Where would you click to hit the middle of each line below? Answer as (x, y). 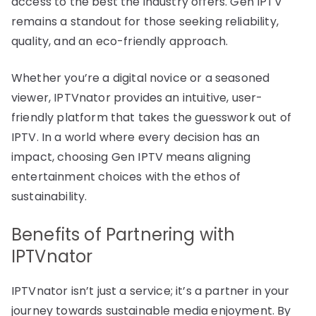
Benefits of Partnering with (123, 234)
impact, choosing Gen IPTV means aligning (131, 157)
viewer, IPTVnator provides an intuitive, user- (137, 97)
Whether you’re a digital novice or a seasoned (141, 78)
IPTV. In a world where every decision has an (136, 137)
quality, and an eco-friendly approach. (120, 41)
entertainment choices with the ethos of (126, 176)
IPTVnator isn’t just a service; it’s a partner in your (151, 291)
